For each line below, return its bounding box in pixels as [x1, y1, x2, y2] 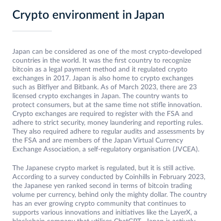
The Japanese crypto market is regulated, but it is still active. [12, 165, 195, 172]
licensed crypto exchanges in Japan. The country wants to [12, 93, 188, 100]
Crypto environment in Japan [12, 9, 164, 22]
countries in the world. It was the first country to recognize [12, 57, 191, 65]
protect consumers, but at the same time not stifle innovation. [12, 102, 202, 109]
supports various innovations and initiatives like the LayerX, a [12, 209, 197, 217]
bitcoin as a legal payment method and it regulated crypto [12, 66, 187, 74]
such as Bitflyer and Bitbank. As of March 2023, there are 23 [12, 84, 197, 91]
